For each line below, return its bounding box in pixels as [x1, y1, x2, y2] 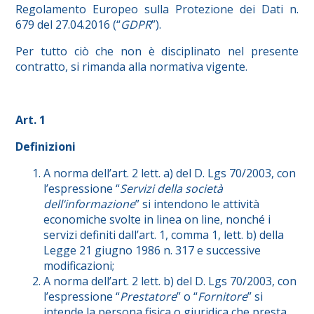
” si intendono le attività [135, 196, 260, 212]
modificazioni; [43, 258, 115, 274]
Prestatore [120, 289, 177, 305]
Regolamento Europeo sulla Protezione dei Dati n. [15, 1, 299, 18]
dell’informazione [43, 196, 136, 212]
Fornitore [198, 289, 248, 305]
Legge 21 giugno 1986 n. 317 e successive [43, 243, 261, 259]
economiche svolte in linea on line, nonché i [43, 212, 271, 228]
